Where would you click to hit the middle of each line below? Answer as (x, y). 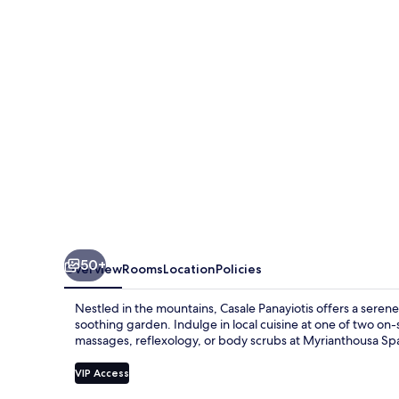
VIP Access (102, 372)
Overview (93, 269)
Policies (239, 269)
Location (189, 269)
